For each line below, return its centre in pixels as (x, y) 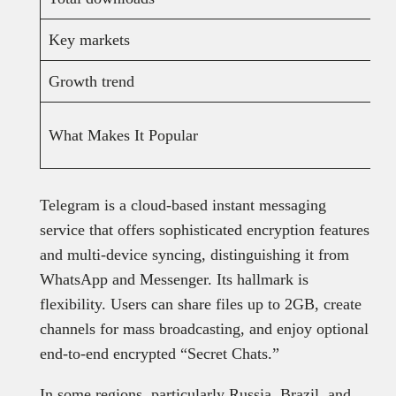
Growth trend (91, 82)
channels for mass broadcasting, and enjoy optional (204, 329)
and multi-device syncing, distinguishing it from (194, 255)
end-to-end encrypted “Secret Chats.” (159, 354)
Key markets (89, 40)
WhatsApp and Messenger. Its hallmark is (174, 280)
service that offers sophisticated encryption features (204, 230)
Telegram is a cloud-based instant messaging (183, 206)
